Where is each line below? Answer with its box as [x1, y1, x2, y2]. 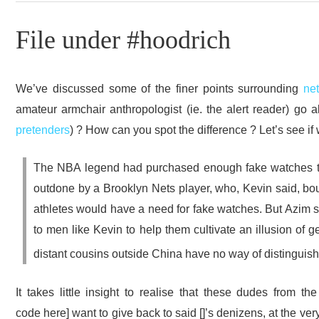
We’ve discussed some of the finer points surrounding [16, 81, 303, 95]
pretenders [16, 122, 70, 136]
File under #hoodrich [16, 26, 231, 55]
